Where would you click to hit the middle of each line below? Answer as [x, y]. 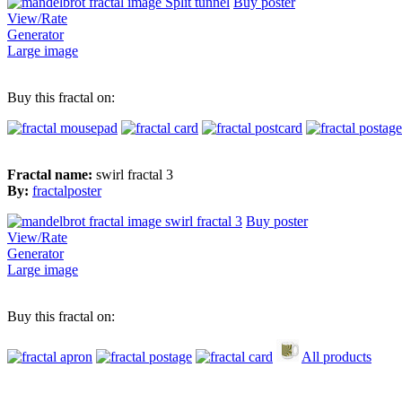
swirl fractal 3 [135, 175]
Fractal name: [52, 175]
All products [336, 357]
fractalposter [67, 191]
